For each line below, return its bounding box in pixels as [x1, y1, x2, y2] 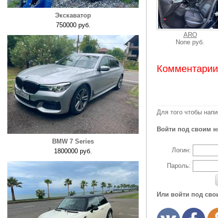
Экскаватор [55, 12, 91, 19]
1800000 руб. [54, 147, 92, 155]
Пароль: [167, 162, 191, 169]
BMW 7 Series [52, 138, 94, 145]
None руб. [176, 38, 204, 46]
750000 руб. [55, 21, 91, 29]
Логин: [172, 146, 191, 154]
